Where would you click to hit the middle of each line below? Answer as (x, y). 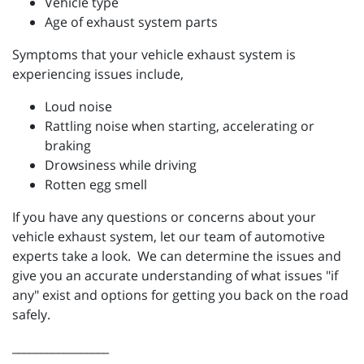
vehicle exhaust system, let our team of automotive (169, 236)
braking (68, 145)
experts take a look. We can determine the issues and (177, 256)
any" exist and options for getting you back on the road (180, 295)
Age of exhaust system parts (131, 22)
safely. (31, 314)
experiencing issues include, (98, 74)
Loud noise (78, 106)
